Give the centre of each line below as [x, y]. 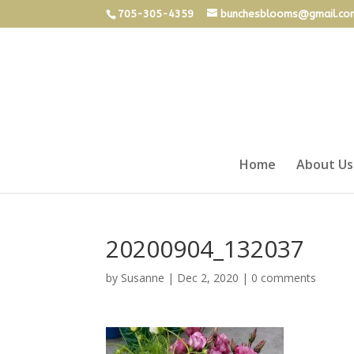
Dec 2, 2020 [208, 278]
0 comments [284, 278]
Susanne [143, 278]
